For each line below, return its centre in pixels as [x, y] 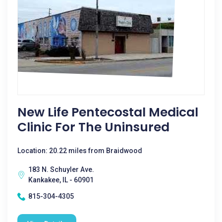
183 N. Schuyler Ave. [61, 169]
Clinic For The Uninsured [93, 127]
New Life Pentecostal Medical [108, 112]
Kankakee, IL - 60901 [61, 180]
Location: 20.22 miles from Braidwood [80, 151]
